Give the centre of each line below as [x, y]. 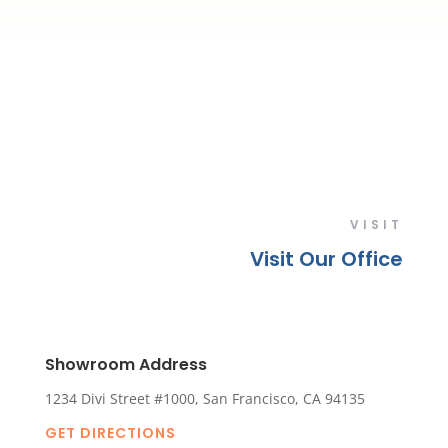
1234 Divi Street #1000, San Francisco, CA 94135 [204, 399]
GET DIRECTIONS [110, 433]
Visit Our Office [327, 259]
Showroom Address [125, 365]
